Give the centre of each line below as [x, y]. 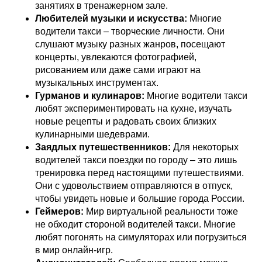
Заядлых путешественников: [103, 147]
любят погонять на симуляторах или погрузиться [141, 237]
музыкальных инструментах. [97, 83]
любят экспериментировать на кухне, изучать [133, 108]
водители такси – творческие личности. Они [130, 31]
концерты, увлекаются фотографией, [116, 57]
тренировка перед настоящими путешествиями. [139, 173]
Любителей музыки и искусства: [111, 18]
